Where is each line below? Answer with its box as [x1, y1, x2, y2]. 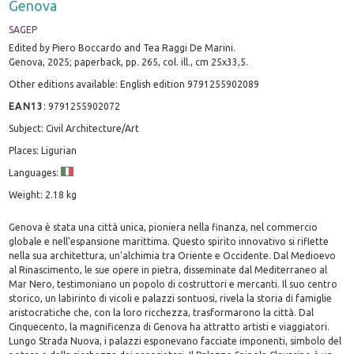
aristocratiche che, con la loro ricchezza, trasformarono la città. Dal [9, 307, 314, 318]
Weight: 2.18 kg [9, 189, 77, 200]
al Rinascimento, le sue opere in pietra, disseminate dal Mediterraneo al [9, 264, 328, 275]
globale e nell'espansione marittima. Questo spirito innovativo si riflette [9, 235, 330, 247]
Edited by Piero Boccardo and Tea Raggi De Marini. [9, 42, 236, 53]
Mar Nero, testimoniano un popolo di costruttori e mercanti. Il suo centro [9, 278, 338, 289]
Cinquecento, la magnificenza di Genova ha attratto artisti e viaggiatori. [9, 321, 330, 332]
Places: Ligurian [9, 145, 77, 156]
